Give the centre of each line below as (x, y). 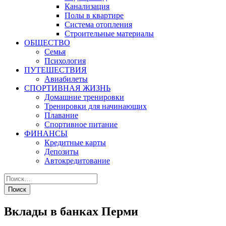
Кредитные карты (75, 143)
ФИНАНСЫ (46, 133)
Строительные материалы (109, 34)
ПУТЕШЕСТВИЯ (55, 70)
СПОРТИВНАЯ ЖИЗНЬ (67, 88)
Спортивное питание (81, 124)
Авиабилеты (66, 79)
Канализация (87, 6)
